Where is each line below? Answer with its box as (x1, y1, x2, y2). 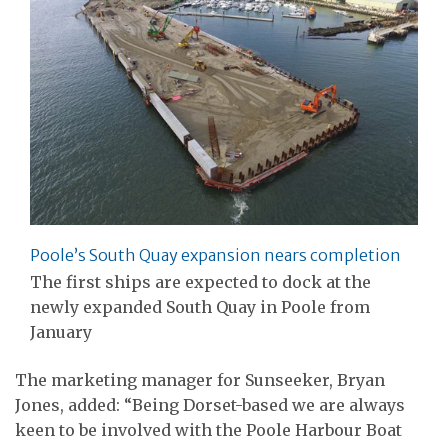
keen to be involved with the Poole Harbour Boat (15, 419, 402, 440)
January (30, 322, 92, 343)
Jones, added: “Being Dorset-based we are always (15, 394, 405, 415)
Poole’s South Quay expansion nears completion (30, 245, 401, 266)
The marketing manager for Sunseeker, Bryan (15, 369, 385, 390)
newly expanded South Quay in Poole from (30, 297, 370, 318)
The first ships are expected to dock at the (30, 272, 371, 293)
